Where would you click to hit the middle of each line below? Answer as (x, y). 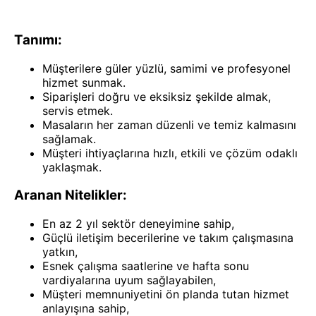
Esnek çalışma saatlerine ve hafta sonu (146, 266)
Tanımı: (38, 40)
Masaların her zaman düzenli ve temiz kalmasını (169, 124)
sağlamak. (69, 139)
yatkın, (60, 252)
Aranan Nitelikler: (71, 195)
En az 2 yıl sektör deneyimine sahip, (138, 224)
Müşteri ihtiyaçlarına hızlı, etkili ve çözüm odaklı (170, 153)
